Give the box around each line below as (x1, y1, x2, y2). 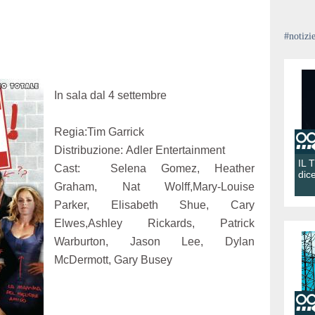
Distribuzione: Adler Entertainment (54, 144, 225, 156)
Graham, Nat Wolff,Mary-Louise (54, 181, 255, 193)
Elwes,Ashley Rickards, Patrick (54, 217, 255, 229)
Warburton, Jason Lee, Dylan (54, 236, 255, 247)
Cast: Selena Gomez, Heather (54, 162, 255, 174)
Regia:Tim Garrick (54, 126, 144, 138)
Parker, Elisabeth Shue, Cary (54, 199, 255, 211)
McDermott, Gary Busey (54, 254, 172, 266)
